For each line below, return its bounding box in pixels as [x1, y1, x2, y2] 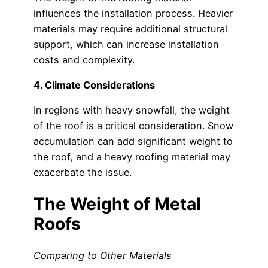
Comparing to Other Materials [33, 249, 172, 262]
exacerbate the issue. [33, 166, 132, 179]
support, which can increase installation [33, 38, 219, 50]
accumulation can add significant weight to [33, 135, 233, 148]
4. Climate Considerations [33, 79, 155, 92]
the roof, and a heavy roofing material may [33, 151, 230, 163]
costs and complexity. [33, 53, 135, 66]
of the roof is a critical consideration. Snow [33, 120, 233, 132]
